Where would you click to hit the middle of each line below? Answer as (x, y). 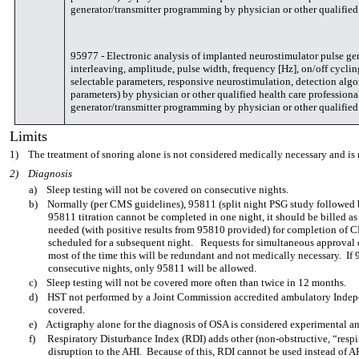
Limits (28, 136)
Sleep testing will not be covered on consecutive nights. (167, 190)
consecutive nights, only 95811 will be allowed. (152, 268)
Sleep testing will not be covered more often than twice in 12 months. (196, 282)
